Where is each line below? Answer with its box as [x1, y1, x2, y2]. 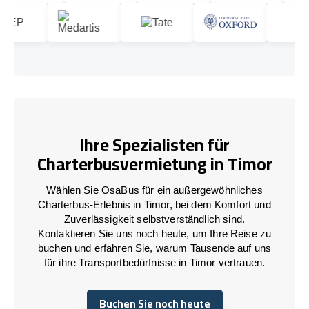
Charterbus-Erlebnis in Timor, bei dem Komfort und [38, 198, 271, 210]
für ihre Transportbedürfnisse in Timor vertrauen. [43, 256, 266, 268]
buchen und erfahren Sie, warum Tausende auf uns [37, 241, 272, 254]
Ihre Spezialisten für [79, 128, 230, 161]
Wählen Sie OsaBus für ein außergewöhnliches [46, 183, 263, 196]
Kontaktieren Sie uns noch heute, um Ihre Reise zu [37, 227, 272, 239]
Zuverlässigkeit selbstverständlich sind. [64, 212, 245, 225]
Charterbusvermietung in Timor [37, 148, 272, 181]
